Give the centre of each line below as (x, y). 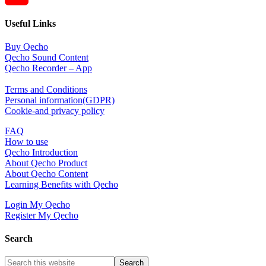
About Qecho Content (46, 173)
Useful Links (30, 23)
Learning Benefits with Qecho (61, 184)
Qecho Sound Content (47, 57)
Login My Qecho (37, 204)
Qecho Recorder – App (48, 68)
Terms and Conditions (46, 89)
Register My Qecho (42, 215)
